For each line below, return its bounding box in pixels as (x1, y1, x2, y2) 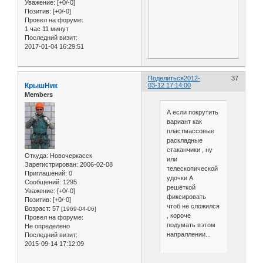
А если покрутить (166, 109, 218, 116)
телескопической (166, 165, 218, 173)
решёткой (166, 184, 195, 191)
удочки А (166, 174, 193, 182)
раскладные (166, 137, 203, 144)
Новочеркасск (48, 151, 92, 159)
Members (25, 91, 53, 99)
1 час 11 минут (25, 25, 69, 33)
